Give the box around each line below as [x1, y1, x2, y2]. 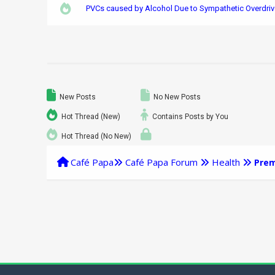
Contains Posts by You [150, 112, 229, 121]
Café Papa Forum [125, 156, 198, 168]
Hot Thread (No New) [60, 132, 132, 141]
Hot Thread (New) [60, 112, 121, 121]
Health [212, 156, 241, 168]
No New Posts [152, 93, 201, 101]
